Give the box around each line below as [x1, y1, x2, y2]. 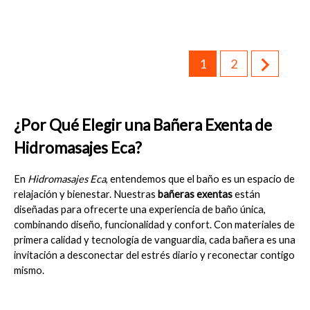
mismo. [14, 264, 44, 277]
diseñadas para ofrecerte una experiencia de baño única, [14, 203, 266, 216]
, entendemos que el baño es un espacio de [106, 173, 295, 185]
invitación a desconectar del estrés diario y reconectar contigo [14, 249, 295, 262]
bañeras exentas [158, 188, 232, 201]
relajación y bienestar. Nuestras [14, 188, 158, 201]
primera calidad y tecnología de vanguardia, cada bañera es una [14, 234, 295, 246]
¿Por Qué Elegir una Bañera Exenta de [14, 116, 272, 135]
